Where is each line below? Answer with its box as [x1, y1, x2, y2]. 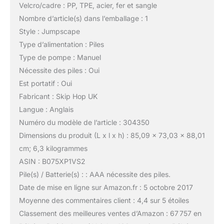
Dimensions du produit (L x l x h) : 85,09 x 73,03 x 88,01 [18, 130, 205, 139]
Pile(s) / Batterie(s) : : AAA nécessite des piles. [18, 169, 170, 178]
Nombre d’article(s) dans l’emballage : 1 [18, 13, 148, 22]
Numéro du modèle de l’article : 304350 [18, 117, 149, 126]
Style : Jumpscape [18, 26, 80, 35]
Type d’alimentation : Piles [18, 39, 104, 48]
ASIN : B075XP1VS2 [18, 156, 85, 165]
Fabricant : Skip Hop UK [18, 91, 97, 100]
